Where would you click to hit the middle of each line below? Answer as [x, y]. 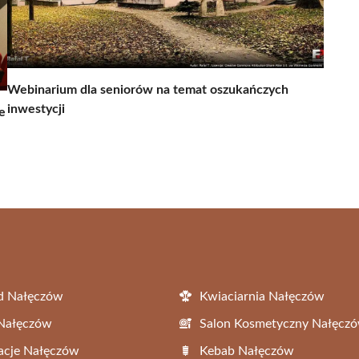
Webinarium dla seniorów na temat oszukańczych [148, 89]
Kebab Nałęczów [247, 351]
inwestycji [36, 109]
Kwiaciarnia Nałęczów [262, 296]
